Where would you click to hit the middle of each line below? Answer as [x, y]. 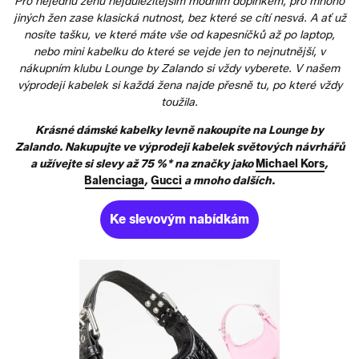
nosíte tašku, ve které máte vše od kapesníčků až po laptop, [179, 34]
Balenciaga [114, 180]
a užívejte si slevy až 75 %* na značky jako [143, 163]
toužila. [179, 102]
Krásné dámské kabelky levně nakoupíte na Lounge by [179, 130]
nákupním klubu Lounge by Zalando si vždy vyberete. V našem [179, 68]
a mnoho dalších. [228, 180]
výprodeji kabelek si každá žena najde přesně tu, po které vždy [179, 85]
